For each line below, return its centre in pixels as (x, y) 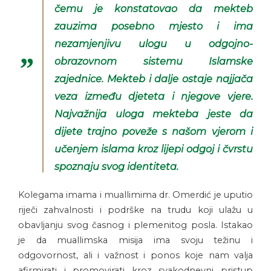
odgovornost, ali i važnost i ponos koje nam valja (135, 256)
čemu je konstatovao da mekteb (154, 9)
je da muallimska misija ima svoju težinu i (135, 240)
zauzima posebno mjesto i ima (154, 26)
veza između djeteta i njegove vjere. (154, 96)
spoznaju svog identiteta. (116, 167)
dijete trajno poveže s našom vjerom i (154, 132)
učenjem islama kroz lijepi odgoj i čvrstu (154, 149)
